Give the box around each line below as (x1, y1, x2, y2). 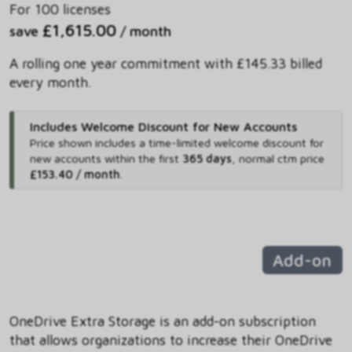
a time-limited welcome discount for (138, 136, 324, 150)
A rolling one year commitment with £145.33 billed (9, 55, 322, 72)
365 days (181, 152, 232, 166)
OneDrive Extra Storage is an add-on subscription (9, 313, 316, 330)
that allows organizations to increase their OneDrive (9, 332, 332, 349)
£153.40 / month (29, 167, 120, 181)
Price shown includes (29, 136, 139, 150)
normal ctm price (238, 152, 324, 166)
